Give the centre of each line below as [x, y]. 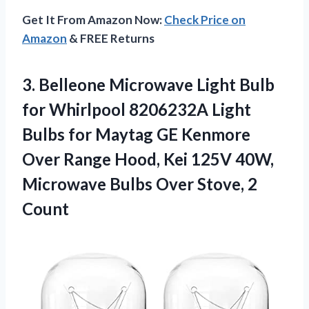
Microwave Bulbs [89, 183]
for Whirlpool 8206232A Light [137, 109]
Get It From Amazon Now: [93, 19]
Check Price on [205, 19]
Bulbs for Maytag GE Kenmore [136, 134]
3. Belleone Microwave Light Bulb [148, 84]
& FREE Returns [111, 38]
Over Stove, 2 [207, 183]
